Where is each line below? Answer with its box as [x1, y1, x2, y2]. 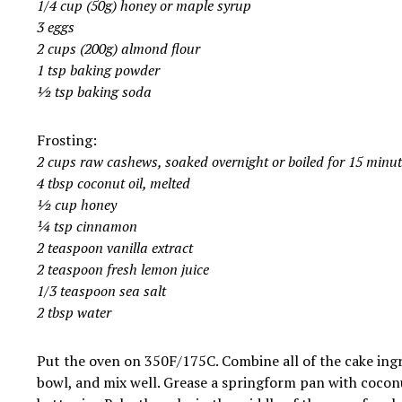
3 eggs [36, 17, 74, 38]
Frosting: [36, 130, 97, 151]
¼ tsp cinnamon [36, 216, 137, 237]
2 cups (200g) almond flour [36, 39, 200, 59]
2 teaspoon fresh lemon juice [36, 259, 209, 280]
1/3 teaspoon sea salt [36, 281, 166, 301]
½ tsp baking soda [36, 82, 152, 102]
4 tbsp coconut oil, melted [36, 173, 190, 194]
